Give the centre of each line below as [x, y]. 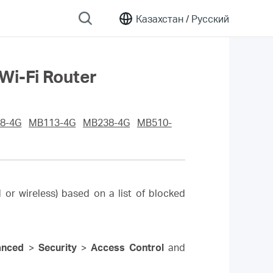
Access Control [127, 247]
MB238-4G [106, 122]
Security [57, 247]
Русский [209, 18]
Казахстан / [162, 18]
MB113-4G [52, 122]
